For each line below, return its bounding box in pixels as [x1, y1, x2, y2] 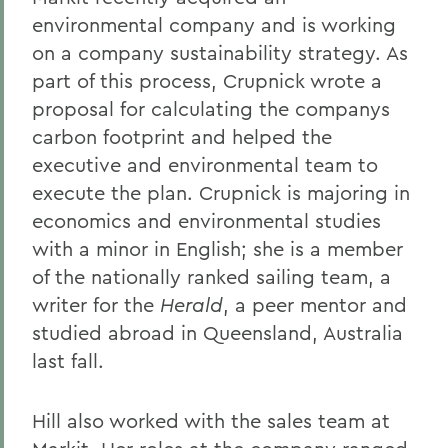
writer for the [32, 292, 160, 317]
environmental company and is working [32, 12, 396, 37]
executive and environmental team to [32, 152, 378, 177]
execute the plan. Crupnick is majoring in [32, 180, 410, 205]
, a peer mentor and [223, 292, 407, 317]
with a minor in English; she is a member [32, 236, 403, 261]
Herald [160, 292, 223, 317]
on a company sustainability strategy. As [32, 40, 408, 65]
